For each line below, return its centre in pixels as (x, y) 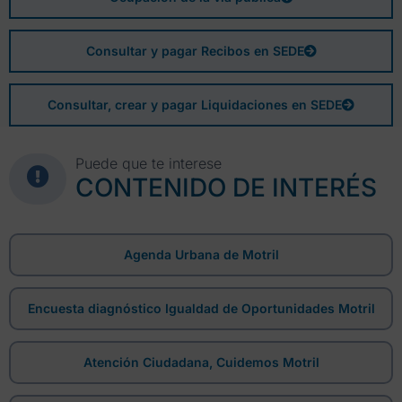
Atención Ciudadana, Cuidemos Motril (201, 363)
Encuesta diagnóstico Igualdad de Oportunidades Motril (201, 309)
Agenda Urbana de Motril (201, 255)
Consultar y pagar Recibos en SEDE (195, 51)
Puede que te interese (149, 163)
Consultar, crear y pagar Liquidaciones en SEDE (195, 105)
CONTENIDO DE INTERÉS (227, 187)
